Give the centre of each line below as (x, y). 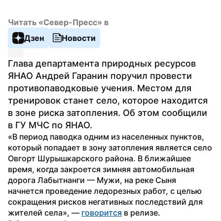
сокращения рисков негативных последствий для (105, 202)
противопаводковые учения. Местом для (100, 88)
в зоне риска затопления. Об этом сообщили (108, 112)
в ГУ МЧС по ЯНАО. (50, 125)
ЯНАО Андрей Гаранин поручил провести (100, 75)
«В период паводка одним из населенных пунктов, (106, 136)
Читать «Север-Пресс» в (58, 22)
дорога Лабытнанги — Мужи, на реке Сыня (92, 180)
